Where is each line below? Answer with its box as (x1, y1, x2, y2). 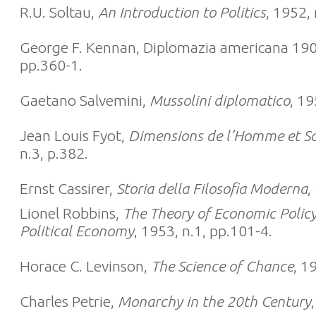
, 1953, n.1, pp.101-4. (134, 222, 272, 239)
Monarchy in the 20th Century (118, 293, 311, 310)
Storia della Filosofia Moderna (116, 180, 308, 197)
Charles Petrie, (20, 293, 118, 310)
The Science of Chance (151, 257, 293, 274)
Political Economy (20, 222, 134, 239)
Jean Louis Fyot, (20, 127, 128, 144)
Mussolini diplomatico (150, 92, 290, 109)
